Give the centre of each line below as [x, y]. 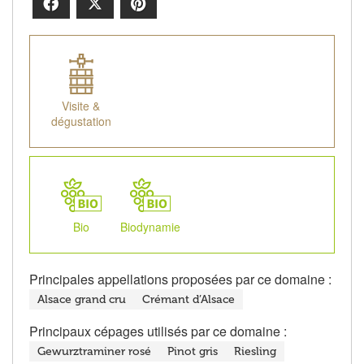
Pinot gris [193, 352]
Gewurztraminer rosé [94, 352]
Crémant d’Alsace [188, 300]
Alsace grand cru [82, 300]
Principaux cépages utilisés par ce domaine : [158, 331]
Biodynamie [150, 227]
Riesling [255, 352]
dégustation [81, 121]
